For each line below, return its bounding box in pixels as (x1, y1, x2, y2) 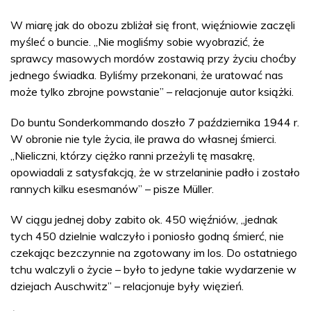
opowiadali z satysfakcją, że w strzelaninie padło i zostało (10, 165, 300, 179)
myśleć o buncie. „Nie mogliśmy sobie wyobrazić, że (10, 35, 264, 49)
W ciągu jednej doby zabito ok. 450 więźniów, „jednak (10, 212, 278, 226)
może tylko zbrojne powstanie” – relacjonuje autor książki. (10, 85, 296, 99)
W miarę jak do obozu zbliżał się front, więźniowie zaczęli (10, 18, 295, 32)
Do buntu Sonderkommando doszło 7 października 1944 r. (10, 115, 299, 129)
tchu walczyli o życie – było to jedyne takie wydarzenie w (10, 262, 296, 276)
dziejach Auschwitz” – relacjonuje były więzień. (10, 279, 244, 293)
